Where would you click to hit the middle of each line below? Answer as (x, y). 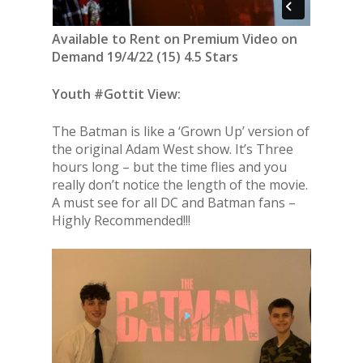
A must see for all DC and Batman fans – (174, 203)
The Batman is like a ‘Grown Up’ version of (181, 132)
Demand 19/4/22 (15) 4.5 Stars (145, 57)
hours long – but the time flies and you (169, 167)
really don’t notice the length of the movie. (180, 185)
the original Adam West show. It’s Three (173, 149)
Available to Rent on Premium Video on (175, 39)
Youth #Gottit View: (116, 94)
